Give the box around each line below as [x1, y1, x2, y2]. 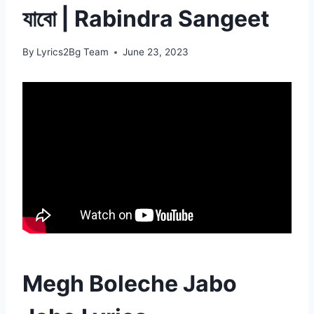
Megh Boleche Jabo [22, 270, 237, 298]
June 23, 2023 [123, 46, 189, 58]
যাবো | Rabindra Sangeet [22, 4, 269, 32]
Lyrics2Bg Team [36, 46, 109, 58]
